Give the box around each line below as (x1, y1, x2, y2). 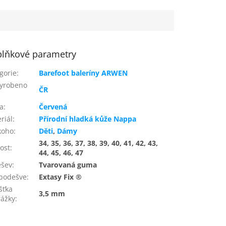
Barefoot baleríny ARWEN (39, 68, 128, 78)
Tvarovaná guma (39, 159, 97, 169)
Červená (39, 101, 68, 111)
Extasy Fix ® (39, 172, 82, 182)
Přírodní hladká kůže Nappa (39, 114, 137, 124)
